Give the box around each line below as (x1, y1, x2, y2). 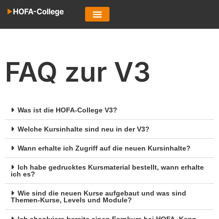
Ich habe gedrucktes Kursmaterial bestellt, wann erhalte (18, 163, 204, 171)
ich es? (11, 170, 35, 178)
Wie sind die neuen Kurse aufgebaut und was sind (18, 189, 186, 197)
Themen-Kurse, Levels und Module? (11, 196, 132, 204)
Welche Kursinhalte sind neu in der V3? (18, 125, 150, 133)
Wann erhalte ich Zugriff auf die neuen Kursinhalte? (18, 144, 191, 152)
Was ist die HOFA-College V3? (18, 106, 117, 114)
